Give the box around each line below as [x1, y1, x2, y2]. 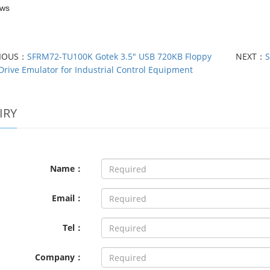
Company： [35, 251, 84, 263]
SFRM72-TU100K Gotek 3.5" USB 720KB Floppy [27, 51, 212, 62]
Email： [52, 192, 84, 204]
